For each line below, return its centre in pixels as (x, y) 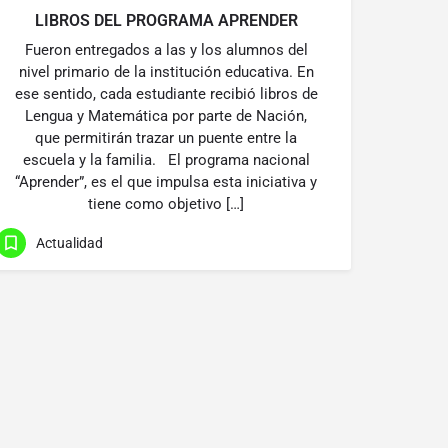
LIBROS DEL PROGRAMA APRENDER (166, 20)
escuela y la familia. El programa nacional (166, 160)
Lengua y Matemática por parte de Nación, (166, 116)
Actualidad (69, 242)
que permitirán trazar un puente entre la (166, 138)
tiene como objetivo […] (166, 204)
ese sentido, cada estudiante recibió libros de (166, 94)
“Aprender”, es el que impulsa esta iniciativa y (166, 182)
